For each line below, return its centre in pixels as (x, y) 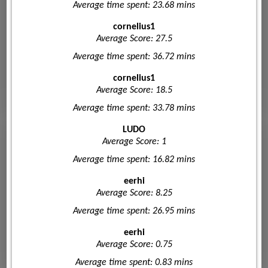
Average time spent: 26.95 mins (134, 211)
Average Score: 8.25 (134, 193)
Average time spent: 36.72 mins (134, 57)
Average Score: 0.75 (134, 244)
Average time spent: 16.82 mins (134, 159)
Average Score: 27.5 (134, 39)
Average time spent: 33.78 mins (134, 108)
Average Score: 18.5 (134, 90)
